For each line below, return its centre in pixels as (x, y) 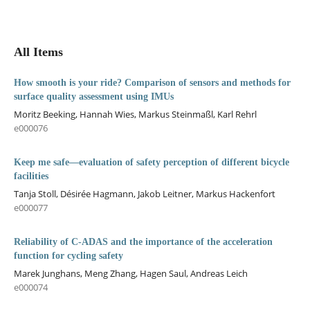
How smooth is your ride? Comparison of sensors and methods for (152, 82)
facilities (31, 176)
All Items (38, 52)
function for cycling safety (68, 255)
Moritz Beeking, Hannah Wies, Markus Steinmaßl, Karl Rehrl (135, 114)
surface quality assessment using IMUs (93, 96)
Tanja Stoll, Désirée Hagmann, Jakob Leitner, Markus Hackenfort (144, 193)
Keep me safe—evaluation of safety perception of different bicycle (151, 162)
